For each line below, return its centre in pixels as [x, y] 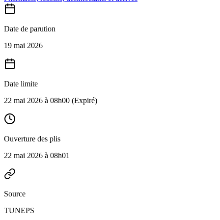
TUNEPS [19, 210]
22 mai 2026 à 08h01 [37, 155]
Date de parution [30, 29]
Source [15, 194]
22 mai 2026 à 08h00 [37, 100]
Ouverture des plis [32, 139]
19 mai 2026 [23, 45]
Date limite [21, 84]
